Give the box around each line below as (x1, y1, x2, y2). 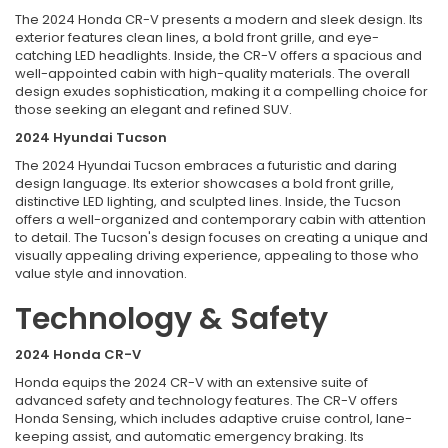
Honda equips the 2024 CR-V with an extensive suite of (15, 372, 368, 392)
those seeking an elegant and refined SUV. (15, 99, 292, 119)
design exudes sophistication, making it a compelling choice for (15, 81, 428, 101)
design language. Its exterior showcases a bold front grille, (15, 173, 394, 193)
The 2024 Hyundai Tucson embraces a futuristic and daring (15, 155, 397, 175)
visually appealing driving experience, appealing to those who (15, 245, 419, 265)
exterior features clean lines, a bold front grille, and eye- (15, 27, 379, 47)
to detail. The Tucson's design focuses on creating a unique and (15, 227, 428, 247)
